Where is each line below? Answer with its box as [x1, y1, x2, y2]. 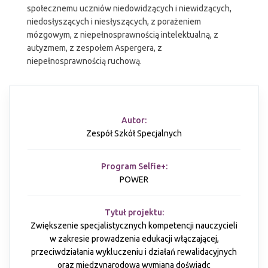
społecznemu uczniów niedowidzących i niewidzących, [27, 4, 232, 14]
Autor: [121, 115, 147, 126]
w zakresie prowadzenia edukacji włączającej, [49, 234, 219, 244]
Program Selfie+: [100, 162, 167, 172]
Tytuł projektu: [104, 208, 164, 218]
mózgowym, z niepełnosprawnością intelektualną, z [27, 30, 218, 40]
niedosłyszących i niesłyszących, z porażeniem [27, 17, 201, 27]
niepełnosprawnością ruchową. [27, 56, 142, 66]
